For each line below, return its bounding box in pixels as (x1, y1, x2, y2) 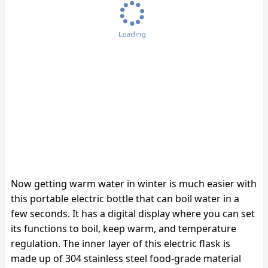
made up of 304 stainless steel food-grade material (11, 252, 241, 265)
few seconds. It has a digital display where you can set (11, 207, 255, 220)
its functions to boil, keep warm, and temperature (11, 222, 236, 235)
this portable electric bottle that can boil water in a (11, 192, 239, 205)
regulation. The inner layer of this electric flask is (11, 237, 230, 250)
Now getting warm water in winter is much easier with (11, 177, 257, 190)
